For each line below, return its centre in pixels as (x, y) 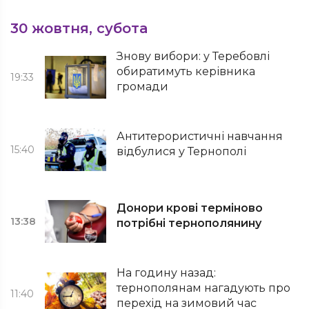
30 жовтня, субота (79, 28)
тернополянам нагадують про (204, 288)
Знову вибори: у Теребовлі (193, 56)
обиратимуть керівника (186, 71)
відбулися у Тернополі (182, 151)
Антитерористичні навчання (200, 136)
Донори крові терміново (190, 208)
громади (143, 87)
